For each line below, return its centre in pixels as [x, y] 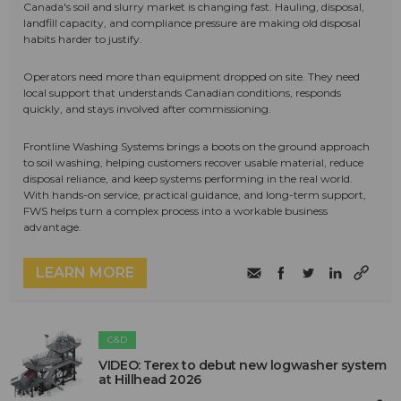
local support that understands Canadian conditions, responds [182, 92]
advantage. [52, 226]
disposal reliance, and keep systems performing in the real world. [188, 178]
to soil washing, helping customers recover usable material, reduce [193, 162]
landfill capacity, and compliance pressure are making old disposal [192, 22]
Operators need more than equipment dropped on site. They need [192, 76]
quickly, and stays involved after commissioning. [147, 108]
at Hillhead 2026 [150, 379]
